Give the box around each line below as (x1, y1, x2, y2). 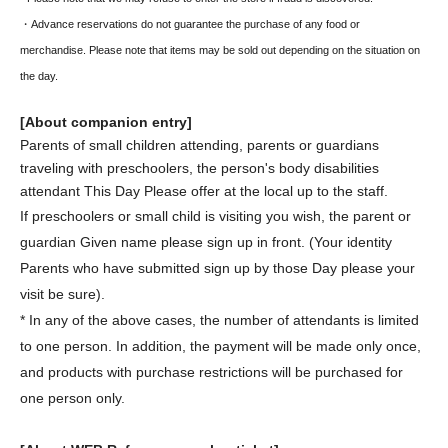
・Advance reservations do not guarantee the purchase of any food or (20, 18, 360, 31)
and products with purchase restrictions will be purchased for (20, 364, 403, 381)
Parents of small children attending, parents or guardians (20, 137, 379, 154)
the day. (20, 70, 58, 83)
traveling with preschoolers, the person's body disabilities (20, 160, 379, 177)
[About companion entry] (20, 114, 192, 131)
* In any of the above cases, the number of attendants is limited (20, 312, 419, 329)
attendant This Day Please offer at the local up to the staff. (20, 183, 388, 200)
